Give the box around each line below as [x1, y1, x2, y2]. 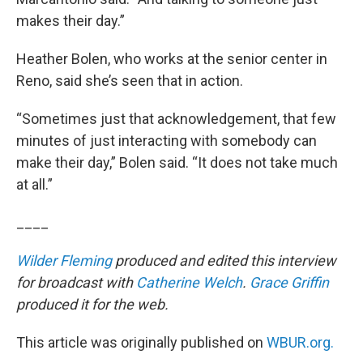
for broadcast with [16, 274, 136, 292]
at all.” [16, 176, 53, 194]
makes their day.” [16, 12, 125, 30]
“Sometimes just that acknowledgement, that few [16, 110, 336, 128]
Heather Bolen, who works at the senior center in [16, 50, 327, 68]
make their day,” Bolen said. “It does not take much [16, 154, 338, 172]
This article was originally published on [16, 334, 267, 352]
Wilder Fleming [16, 252, 112, 270]
